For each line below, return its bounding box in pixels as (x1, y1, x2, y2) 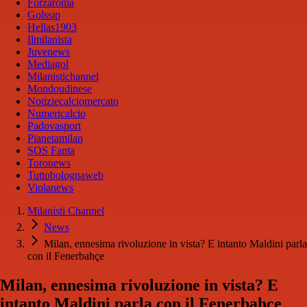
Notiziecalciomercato (27, 95, 119, 108)
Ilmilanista (27, 34, 72, 46)
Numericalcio (27, 108, 86, 120)
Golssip (27, 9, 60, 21)
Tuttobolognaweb (27, 169, 103, 182)
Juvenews (27, 46, 70, 58)
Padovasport (27, 120, 81, 132)
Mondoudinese (27, 83, 92, 95)
